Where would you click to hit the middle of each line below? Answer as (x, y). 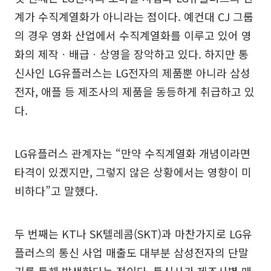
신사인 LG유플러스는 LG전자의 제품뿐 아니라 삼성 (132, 73)
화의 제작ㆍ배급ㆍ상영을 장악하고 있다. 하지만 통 (132, 54)
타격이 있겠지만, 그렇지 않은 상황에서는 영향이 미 (133, 172)
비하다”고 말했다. (56, 191)
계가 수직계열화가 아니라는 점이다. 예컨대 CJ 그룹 (134, 17)
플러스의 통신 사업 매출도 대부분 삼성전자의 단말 (132, 253)
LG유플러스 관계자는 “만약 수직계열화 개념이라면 (132, 153)
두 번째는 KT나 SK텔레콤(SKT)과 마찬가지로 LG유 (133, 234)
